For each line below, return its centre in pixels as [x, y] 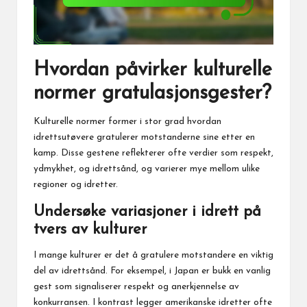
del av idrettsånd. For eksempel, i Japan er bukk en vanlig [152, 271]
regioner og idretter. [76, 185]
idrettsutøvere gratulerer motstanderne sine [127, 138]
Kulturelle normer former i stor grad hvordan [127, 122]
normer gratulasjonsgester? [152, 94]
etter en [238, 138]
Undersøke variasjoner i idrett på [147, 212]
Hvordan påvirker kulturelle [153, 71]
